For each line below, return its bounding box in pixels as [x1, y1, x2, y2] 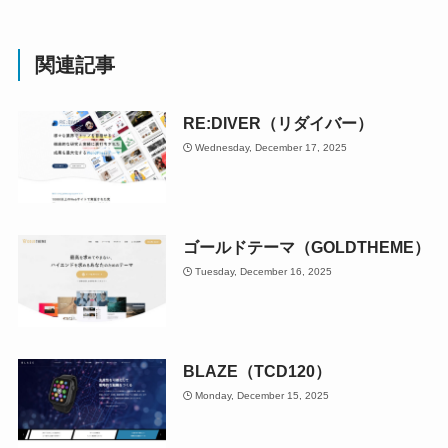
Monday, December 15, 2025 [195, 389, 330, 401]
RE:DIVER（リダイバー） [182, 114, 373, 133]
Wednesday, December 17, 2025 [195, 141, 348, 153]
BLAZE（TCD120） [182, 362, 331, 381]
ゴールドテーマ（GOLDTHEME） [182, 238, 430, 257]
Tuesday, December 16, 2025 [195, 265, 333, 277]
